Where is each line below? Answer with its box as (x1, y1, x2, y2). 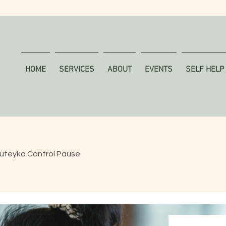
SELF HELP (186, 65, 224, 75)
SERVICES (59, 65, 94, 75)
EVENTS (145, 65, 173, 75)
